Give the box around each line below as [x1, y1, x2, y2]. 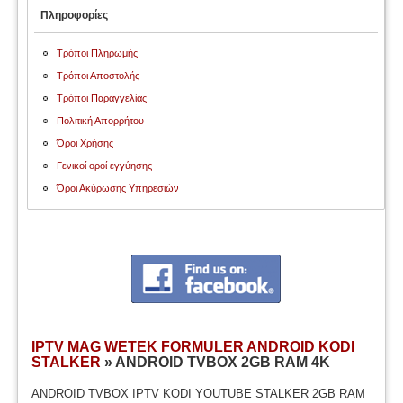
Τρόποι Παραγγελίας [57, 93, 148, 103]
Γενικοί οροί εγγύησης [57, 160, 153, 171]
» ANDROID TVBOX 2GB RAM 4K [101, 354, 331, 370]
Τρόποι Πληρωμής [57, 48, 139, 58]
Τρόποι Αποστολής [57, 70, 140, 81]
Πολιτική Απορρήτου [57, 115, 145, 126]
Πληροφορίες [40, 9, 109, 22]
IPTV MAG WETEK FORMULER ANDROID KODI [31, 339, 355, 354]
